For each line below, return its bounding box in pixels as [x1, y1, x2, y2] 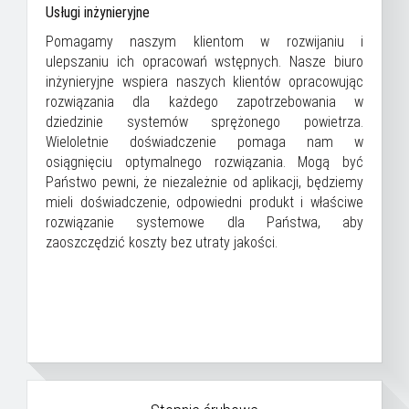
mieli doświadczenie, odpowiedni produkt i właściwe [46, 194, 363, 211]
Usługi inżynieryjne [46, 4, 150, 21]
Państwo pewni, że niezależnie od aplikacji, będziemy [46, 173, 363, 191]
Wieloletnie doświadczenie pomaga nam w [46, 133, 363, 151]
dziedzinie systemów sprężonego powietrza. [46, 113, 363, 131]
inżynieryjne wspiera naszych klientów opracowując [46, 73, 363, 90]
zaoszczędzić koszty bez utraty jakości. [46, 234, 278, 251]
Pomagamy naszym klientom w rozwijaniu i [46, 33, 363, 50]
